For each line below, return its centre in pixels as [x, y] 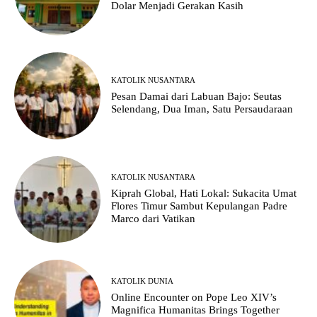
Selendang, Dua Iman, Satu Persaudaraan [202, 109]
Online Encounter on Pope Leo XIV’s [194, 297]
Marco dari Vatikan [154, 219]
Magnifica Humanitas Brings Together [196, 310]
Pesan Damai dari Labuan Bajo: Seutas [197, 96]
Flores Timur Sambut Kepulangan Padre [200, 206]
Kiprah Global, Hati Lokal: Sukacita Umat [204, 194]
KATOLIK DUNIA [143, 281]
